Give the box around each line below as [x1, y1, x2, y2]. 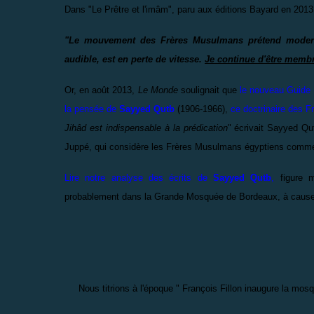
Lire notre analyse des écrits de [64, 172, 213, 183]
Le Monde [137, 84, 181, 95]
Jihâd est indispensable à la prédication [64, 122, 228, 133]
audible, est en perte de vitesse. [64, 53, 205, 64]
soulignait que [180, 84, 238, 95]
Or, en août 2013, [64, 84, 138, 95]
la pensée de [64, 103, 120, 114]
